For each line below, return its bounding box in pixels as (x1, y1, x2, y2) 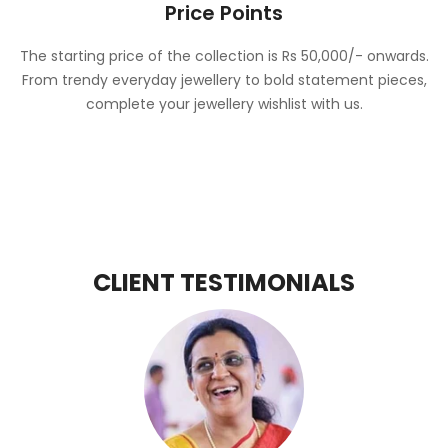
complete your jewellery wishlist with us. (85, 93, 363, 114)
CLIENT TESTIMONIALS (93, 265, 355, 299)
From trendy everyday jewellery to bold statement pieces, (21, 69, 427, 90)
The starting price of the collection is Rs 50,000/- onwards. (19, 45, 429, 66)
